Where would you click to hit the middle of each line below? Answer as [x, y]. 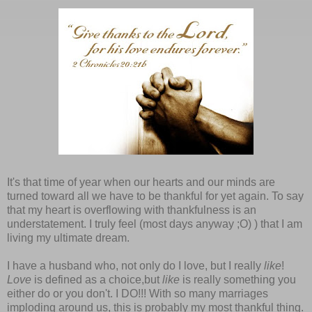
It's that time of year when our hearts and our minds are [141, 182]
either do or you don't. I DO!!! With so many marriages [138, 293]
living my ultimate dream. [68, 237]
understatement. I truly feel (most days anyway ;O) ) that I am [155, 224]
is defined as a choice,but [97, 279]
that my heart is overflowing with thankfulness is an [132, 210]
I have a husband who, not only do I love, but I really [135, 265]
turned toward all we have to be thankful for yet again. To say [155, 196]
